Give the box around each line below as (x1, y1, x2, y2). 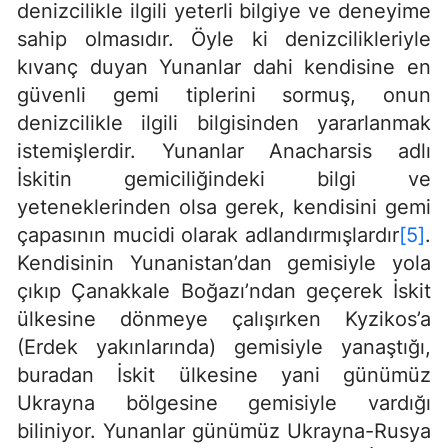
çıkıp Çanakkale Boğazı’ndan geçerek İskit (17, 279, 431, 304)
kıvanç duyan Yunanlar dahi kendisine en (17, 55, 431, 80)
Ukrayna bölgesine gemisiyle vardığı (17, 391, 431, 416)
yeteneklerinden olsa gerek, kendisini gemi (17, 195, 431, 220)
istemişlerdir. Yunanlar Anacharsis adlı (17, 139, 431, 164)
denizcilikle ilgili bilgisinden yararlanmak (17, 111, 431, 136)
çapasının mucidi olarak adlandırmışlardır (17, 223, 399, 248)
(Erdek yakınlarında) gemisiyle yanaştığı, (17, 335, 431, 360)
